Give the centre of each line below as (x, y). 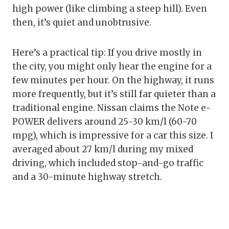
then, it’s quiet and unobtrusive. (82, 23)
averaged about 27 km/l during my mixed (103, 150)
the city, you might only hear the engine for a (112, 67)
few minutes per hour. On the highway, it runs (113, 81)
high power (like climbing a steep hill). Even (110, 9)
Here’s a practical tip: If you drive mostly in (107, 53)
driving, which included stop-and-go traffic (108, 163)
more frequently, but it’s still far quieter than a (114, 94)
